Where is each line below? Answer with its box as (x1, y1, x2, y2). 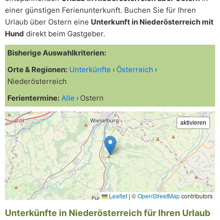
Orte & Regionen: (7, 65, 67, 74)
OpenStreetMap (137, 192, 180, 200)
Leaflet (108, 192, 127, 200)
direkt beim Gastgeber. (24, 29, 105, 38)
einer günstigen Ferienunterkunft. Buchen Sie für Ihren (5, 5, 196, 15)
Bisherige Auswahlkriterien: (7, 48, 106, 57)
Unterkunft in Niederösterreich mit (91, 17, 214, 27)
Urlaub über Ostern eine (5, 17, 91, 27)
